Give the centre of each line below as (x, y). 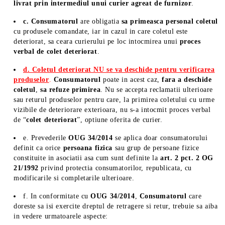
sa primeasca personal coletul (170, 21)
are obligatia (101, 21)
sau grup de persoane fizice (157, 148)
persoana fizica (89, 148)
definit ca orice (38, 148)
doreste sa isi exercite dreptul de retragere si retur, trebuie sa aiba (116, 206)
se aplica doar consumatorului (160, 138)
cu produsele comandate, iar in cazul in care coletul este (101, 31)
